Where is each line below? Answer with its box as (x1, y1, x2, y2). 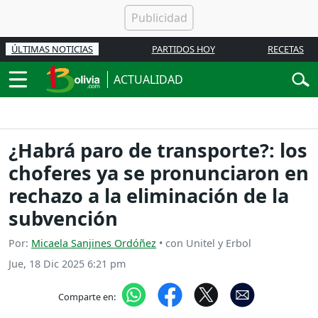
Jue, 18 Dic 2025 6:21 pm (9, 257, 126, 271)
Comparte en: (57, 290, 116, 303)
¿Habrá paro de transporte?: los (9, 137, 307, 164)
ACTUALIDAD (114, 72, 183, 87)
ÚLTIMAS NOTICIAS (11, 43, 93, 55)
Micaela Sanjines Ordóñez (31, 236, 156, 251)
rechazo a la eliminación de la (9, 182, 289, 209)
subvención (9, 205, 118, 232)
